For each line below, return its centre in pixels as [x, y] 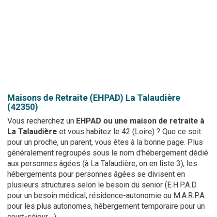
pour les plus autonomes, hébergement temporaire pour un [106, 206]
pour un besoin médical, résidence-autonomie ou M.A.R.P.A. [107, 195]
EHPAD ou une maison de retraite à [140, 121]
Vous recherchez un [42, 121]
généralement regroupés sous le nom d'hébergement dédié [108, 153]
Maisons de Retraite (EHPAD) [65, 98]
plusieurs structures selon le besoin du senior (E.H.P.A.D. [102, 185]
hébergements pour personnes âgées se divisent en [96, 174]
